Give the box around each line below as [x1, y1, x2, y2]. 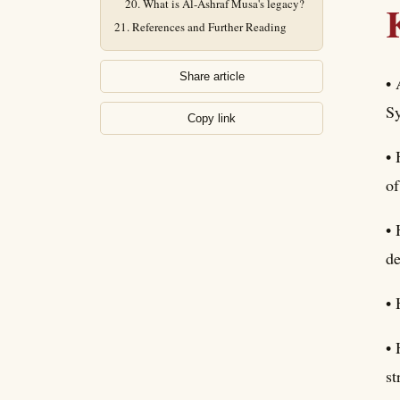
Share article [179, 70, 245, 83]
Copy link [187, 112, 236, 125]
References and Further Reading [132, 19, 287, 35]
